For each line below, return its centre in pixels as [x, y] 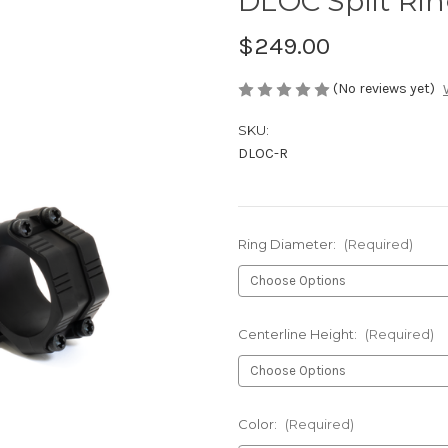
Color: [259, 424]
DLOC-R [263, 154]
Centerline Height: [299, 334]
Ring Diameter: [288, 244]
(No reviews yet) [384, 88]
